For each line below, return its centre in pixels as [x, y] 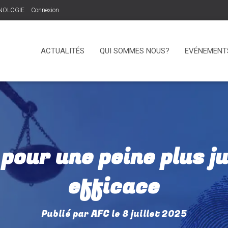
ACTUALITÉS [63, 51]
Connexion [45, 10]
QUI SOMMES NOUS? [135, 51]
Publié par [66, 214]
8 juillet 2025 [154, 214]
